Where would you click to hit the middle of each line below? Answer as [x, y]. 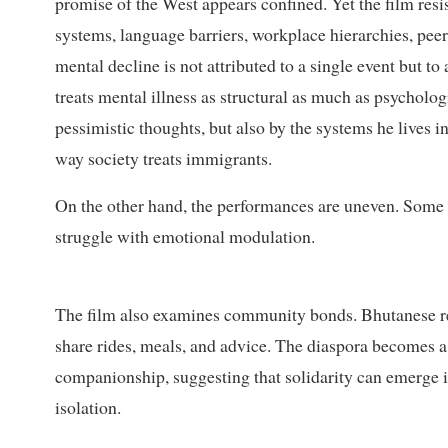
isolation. [88, 407]
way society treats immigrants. [163, 158]
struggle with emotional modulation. [185, 236]
